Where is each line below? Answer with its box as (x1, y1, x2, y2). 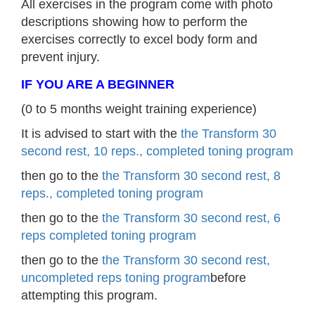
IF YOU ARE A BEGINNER (21, 77, 174, 92)
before (210, 271, 246, 285)
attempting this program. (21, 288, 157, 303)
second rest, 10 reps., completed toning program (21, 144, 293, 159)
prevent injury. (21, 49, 100, 64)
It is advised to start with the (21, 127, 181, 141)
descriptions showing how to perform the (21, 14, 247, 29)
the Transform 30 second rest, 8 (102, 169, 281, 184)
